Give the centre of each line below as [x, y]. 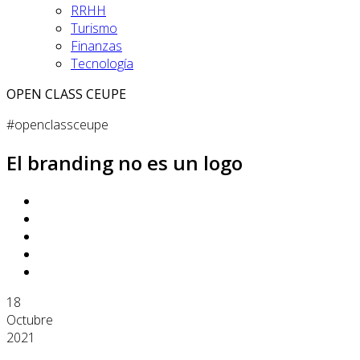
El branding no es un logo [125, 162]
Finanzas [96, 46]
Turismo [94, 28]
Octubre [30, 319]
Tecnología [102, 63]
